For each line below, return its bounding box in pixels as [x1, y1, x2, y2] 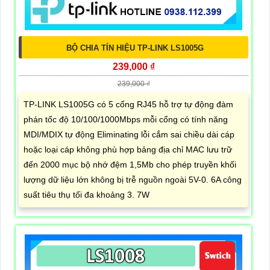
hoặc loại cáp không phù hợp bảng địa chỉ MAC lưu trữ [24, 144, 232, 154]
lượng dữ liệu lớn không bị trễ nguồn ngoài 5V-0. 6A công [24, 174, 242, 184]
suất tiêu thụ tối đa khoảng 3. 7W [24, 189, 149, 199]
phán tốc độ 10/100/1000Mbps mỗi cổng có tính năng [24, 114, 228, 124]
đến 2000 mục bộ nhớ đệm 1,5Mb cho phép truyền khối [24, 159, 236, 169]
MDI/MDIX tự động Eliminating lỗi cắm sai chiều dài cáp [24, 129, 234, 139]
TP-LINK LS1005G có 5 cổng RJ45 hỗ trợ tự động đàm [24, 99, 233, 109]
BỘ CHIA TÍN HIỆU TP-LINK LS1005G [66, 43, 204, 52]
